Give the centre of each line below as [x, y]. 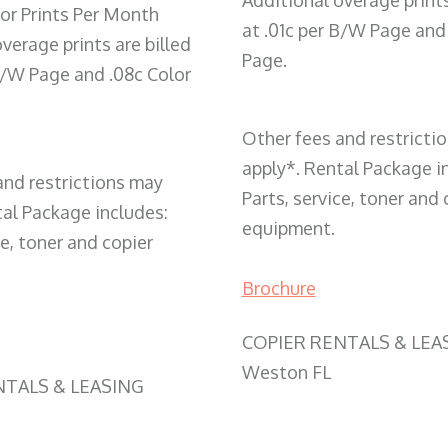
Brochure [278, 288]
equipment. [288, 228]
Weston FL [288, 372]
